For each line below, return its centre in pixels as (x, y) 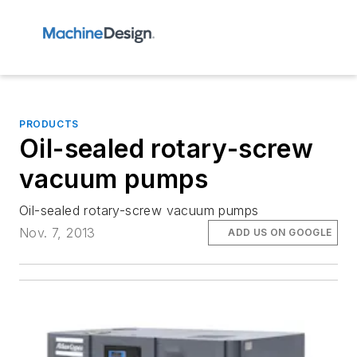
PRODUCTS (49, 124)
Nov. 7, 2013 (57, 233)
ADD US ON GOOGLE (280, 233)
